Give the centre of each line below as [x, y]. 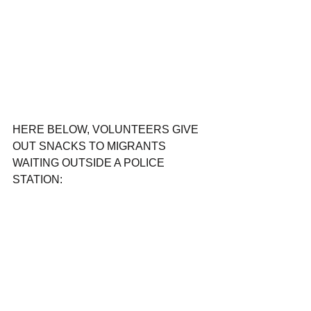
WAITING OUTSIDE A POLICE [90, 162]
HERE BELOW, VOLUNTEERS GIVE [107, 129]
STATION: [37, 179]
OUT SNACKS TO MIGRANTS [91, 146]
